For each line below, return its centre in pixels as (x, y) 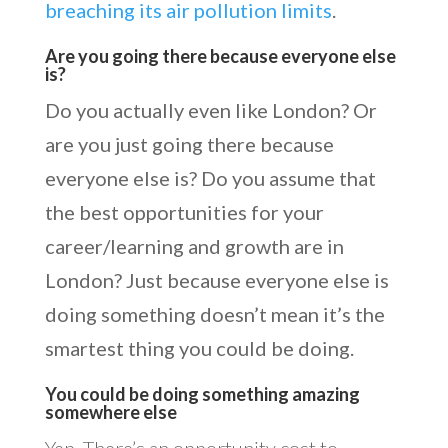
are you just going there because (189, 143)
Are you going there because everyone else (220, 55)
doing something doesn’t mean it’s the (214, 313)
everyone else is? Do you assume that (210, 177)
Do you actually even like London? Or (210, 109)
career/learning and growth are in (194, 245)
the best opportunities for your (184, 211)
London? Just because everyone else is (216, 279)
